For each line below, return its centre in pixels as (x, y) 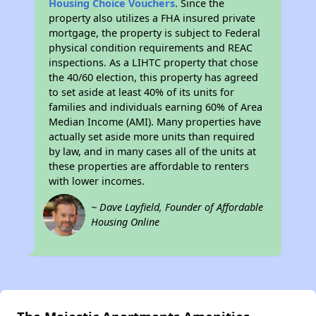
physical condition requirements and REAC (151, 48)
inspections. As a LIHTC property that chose (154, 63)
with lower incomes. (97, 181)
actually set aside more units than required (152, 137)
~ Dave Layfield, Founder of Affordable (177, 207)
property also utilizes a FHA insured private (152, 18)
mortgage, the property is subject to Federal (155, 33)
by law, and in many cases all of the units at (153, 152)
